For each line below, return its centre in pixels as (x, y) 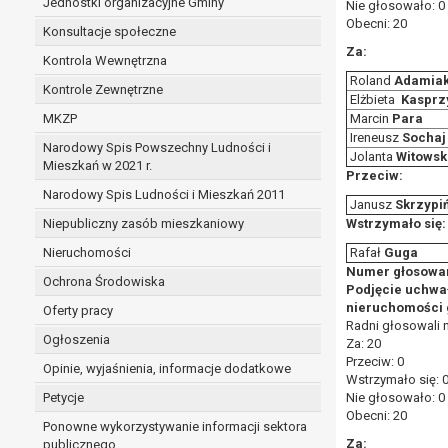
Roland (370, 80)
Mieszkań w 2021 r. (97, 165)
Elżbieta (374, 99)
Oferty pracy (78, 310)
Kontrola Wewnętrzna (105, 60)
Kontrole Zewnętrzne (103, 89)
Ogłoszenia (76, 339)
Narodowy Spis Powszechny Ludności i (157, 147)
